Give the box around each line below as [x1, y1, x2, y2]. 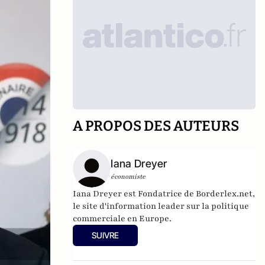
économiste [111, 172, 146, 181]
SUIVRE [92, 230, 119, 240]
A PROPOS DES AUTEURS [73, 118, 240, 134]
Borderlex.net [196, 188, 253, 199]
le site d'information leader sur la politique [73, 201, 250, 212]
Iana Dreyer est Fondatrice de [73, 188, 196, 199]
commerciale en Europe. [73, 213, 174, 224]
